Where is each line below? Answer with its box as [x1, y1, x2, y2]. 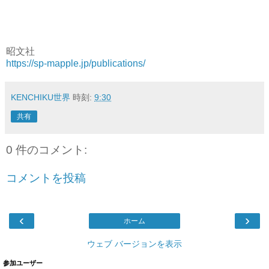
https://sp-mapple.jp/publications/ [6, 58, 145, 68]
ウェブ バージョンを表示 [87, 238, 182, 249]
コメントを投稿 [6, 172, 86, 185]
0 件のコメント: [6, 143, 87, 156]
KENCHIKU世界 [11, 92, 70, 102]
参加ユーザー [3, 259, 43, 267]
